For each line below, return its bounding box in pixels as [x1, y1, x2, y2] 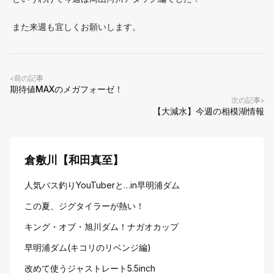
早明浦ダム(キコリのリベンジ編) [24, 242, 151, 253]
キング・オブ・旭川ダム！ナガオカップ [24, 221, 179, 232]
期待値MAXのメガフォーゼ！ [10, 84, 123, 94]
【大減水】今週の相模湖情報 [153, 106, 264, 116]
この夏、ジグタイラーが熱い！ [24, 201, 144, 211]
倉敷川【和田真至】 [24, 154, 124, 166]
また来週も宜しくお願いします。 [12, 21, 141, 32]
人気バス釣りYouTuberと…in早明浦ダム [24, 180, 180, 190]
